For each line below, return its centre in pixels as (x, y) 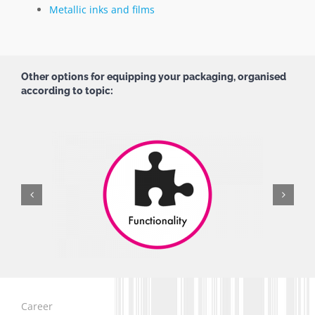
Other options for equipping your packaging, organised (154, 76)
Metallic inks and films (102, 9)
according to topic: (67, 90)
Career (37, 306)
